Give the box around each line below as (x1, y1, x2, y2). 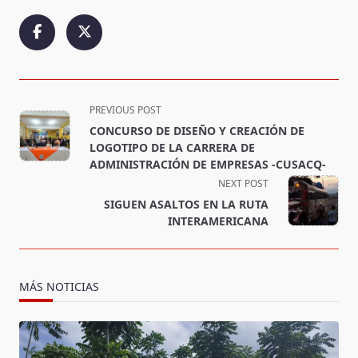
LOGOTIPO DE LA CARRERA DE (89, 139, 255, 155)
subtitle (18, 137, 64, 155)
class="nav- (18, 117, 86, 136)
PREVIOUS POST (89, 102, 161, 117)
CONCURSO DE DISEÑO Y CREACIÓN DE (89, 122, 304, 138)
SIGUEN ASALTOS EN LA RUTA (104, 196, 268, 212)
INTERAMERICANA (168, 213, 268, 229)
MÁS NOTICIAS (19, 278, 99, 294)
